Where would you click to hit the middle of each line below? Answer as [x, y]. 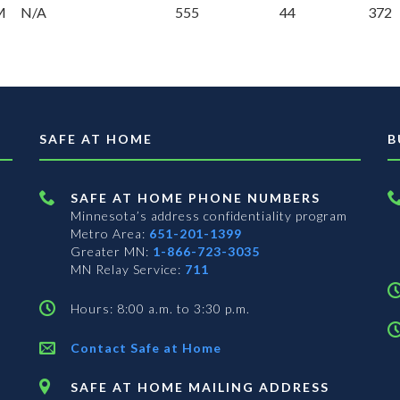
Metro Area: [110, 234]
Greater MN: [112, 252]
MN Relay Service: [128, 270]
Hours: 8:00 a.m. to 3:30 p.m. [160, 309]
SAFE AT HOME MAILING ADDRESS [200, 387]
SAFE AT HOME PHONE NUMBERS [196, 198]
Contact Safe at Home [146, 348]
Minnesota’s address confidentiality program [209, 216]
